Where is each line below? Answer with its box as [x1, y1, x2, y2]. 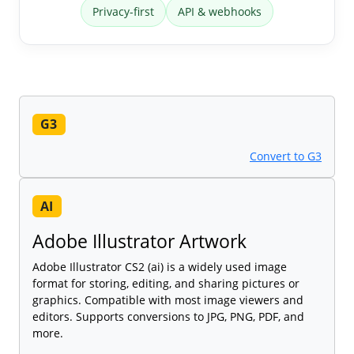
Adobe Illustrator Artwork [32, 228, 247, 254]
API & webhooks [178, 4, 262, 20]
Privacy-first [92, 4, 154, 20]
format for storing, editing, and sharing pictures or [32, 275, 299, 291]
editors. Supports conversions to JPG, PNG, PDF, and [32, 308, 304, 324]
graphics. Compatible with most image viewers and [32, 292, 303, 307]
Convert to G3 [250, 149, 322, 164]
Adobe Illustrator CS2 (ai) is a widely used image [32, 258, 287, 274]
